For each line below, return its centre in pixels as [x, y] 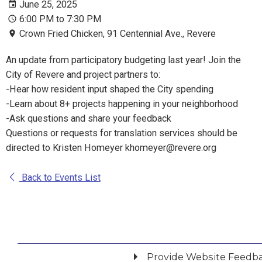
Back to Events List [60, 177]
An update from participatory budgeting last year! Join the [123, 60]
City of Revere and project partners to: [83, 75]
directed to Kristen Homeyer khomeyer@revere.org [111, 148]
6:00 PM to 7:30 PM [60, 19]
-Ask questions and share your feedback [89, 119]
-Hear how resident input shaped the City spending [110, 89]
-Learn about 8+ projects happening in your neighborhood [122, 104]
